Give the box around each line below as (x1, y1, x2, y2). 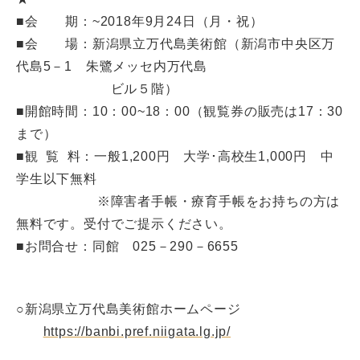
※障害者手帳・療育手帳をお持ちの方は (16, 194, 341, 208)
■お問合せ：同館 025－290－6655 (16, 239, 239, 253)
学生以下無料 (16, 172, 97, 186)
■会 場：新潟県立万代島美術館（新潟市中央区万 (16, 37, 336, 51)
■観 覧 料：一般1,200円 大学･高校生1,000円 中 (16, 149, 334, 163)
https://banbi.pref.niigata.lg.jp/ (43, 325, 231, 338)
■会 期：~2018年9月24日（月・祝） (16, 14, 264, 28)
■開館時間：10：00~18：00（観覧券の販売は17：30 (16, 104, 343, 118)
